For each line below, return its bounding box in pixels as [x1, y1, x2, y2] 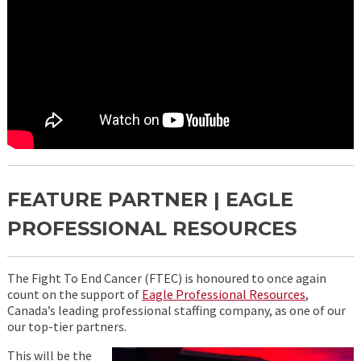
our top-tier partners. [6, 318, 127, 334]
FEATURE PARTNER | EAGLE [6, 188, 293, 211]
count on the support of [6, 286, 142, 302]
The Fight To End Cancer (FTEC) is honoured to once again [6, 270, 326, 286]
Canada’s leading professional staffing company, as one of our [6, 302, 346, 318]
